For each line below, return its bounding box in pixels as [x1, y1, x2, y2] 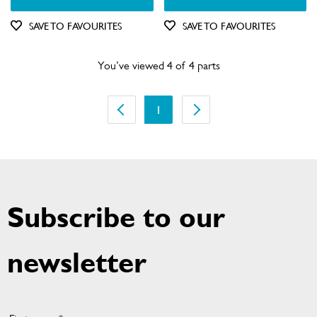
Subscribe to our [7, 201, 225, 234]
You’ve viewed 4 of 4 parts [97, 59, 220, 72]
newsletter [7, 246, 146, 279]
